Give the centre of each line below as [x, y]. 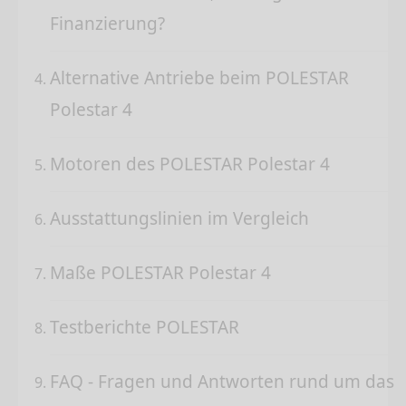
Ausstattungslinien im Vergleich [179, 219]
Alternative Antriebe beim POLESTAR [199, 78]
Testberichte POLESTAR [145, 328]
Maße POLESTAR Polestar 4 [160, 273]
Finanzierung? [107, 24]
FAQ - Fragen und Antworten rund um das [222, 382]
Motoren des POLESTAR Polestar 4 [190, 164]
